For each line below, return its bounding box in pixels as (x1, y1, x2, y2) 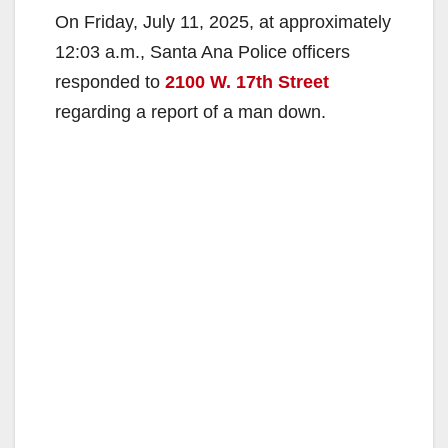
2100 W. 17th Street (165, 72, 329, 93)
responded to (55, 72, 165, 93)
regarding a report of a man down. (55, 102, 326, 123)
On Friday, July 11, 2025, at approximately (55, 12, 391, 33)
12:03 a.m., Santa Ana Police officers (55, 42, 350, 63)
